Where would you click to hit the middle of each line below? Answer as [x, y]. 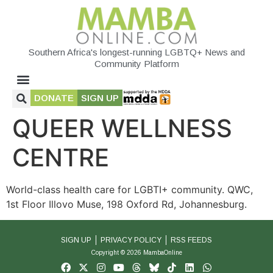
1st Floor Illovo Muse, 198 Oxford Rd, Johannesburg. [126, 204]
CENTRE [61, 157]
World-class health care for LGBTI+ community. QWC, [129, 189]
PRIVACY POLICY [131, 240]
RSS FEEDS [191, 240]
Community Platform [136, 63]
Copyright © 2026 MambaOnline [136, 253]
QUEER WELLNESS [122, 128]
